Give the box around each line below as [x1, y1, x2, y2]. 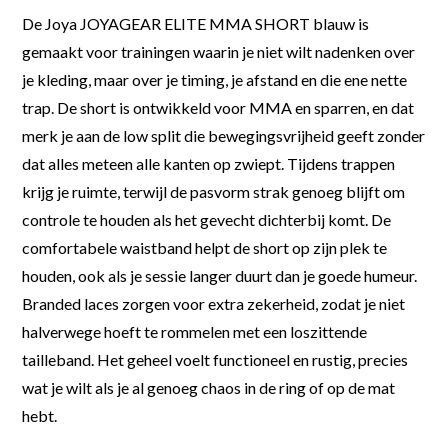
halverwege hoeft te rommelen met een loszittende [22, 321, 368, 341]
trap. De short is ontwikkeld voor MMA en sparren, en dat [22, 97, 415, 117]
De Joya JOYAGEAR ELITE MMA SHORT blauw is [22, 13, 370, 33]
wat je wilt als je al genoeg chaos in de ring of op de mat [22, 377, 396, 397]
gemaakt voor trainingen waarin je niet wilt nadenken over [22, 41, 416, 61]
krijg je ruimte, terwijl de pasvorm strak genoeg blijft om [22, 181, 406, 201]
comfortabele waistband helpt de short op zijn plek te [22, 237, 388, 257]
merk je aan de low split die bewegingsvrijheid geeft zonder [22, 125, 426, 145]
